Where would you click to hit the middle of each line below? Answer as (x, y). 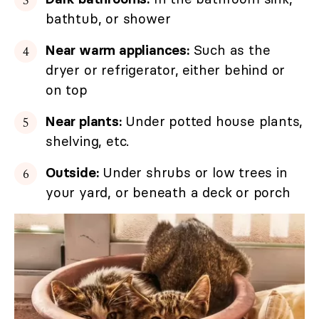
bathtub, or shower (108, 19)
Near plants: (84, 121)
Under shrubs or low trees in (193, 173)
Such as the (230, 50)
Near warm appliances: (117, 50)
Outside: (72, 173)
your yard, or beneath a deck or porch (168, 193)
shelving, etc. (88, 141)
